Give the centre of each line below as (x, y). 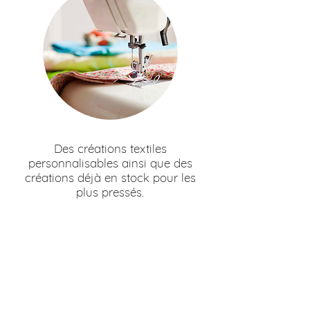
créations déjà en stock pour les (110, 177)
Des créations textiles (110, 148)
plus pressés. (110, 192)
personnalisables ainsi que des (110, 163)
